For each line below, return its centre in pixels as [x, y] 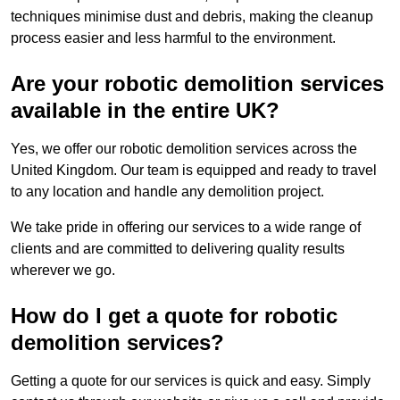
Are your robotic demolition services [197, 84]
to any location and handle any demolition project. [167, 192]
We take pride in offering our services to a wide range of [186, 228]
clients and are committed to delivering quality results [178, 249]
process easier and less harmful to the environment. [173, 38]
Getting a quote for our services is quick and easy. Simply [191, 381]
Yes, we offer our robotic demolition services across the [184, 149]
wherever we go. [63, 271]
